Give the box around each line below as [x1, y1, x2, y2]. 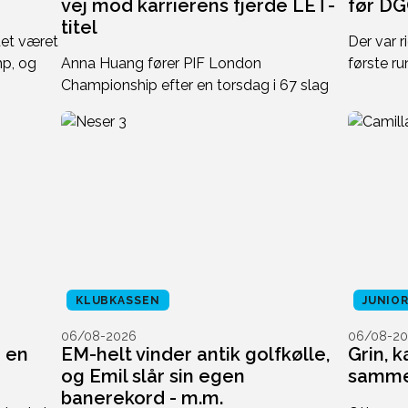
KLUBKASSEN [75, 294, 160, 308]
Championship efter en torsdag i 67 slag [60, 76, 329, 95]
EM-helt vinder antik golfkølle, [60, 343, 330, 366]
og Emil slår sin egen [60, 365, 245, 388]
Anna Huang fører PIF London [60, 55, 261, 73]
